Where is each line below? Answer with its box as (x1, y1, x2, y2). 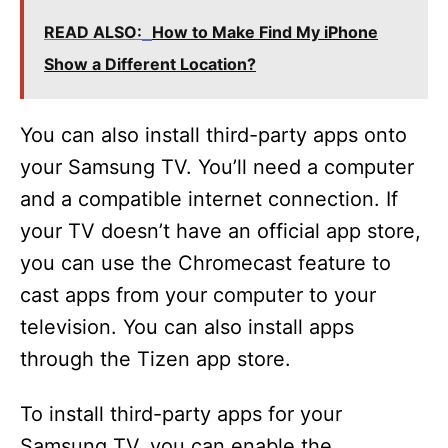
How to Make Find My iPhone (152, 22, 378, 43)
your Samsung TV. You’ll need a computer (20, 155, 414, 180)
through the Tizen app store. (20, 347, 291, 372)
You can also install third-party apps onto (20, 123, 407, 148)
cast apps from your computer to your (20, 283, 376, 308)
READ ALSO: (44, 22, 142, 43)
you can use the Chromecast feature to (20, 251, 391, 276)
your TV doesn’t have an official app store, (20, 219, 421, 244)
